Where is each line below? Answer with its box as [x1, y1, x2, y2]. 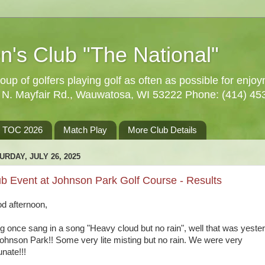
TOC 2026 [2, 125, 43, 135]
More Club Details [127, 125, 197, 135]
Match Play [63, 125, 107, 135]
